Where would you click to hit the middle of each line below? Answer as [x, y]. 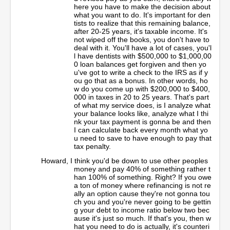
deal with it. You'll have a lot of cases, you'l [143, 47]
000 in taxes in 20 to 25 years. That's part [141, 97]
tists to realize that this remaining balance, [142, 23]
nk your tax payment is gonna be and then [142, 121]
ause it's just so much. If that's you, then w [142, 218]
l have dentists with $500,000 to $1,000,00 [143, 56]
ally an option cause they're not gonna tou [142, 193]
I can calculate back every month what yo [141, 130]
